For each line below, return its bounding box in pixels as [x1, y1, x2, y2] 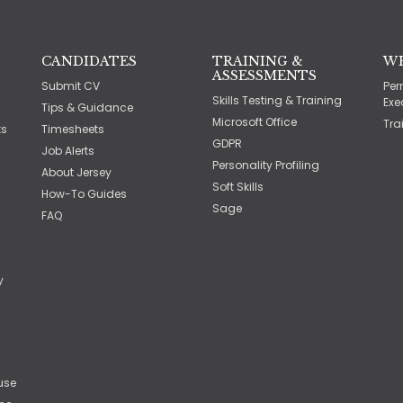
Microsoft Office [212, 114, 297, 130]
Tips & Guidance [41, 100, 133, 115]
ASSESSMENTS [212, 67, 317, 84]
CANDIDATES [41, 53, 137, 69]
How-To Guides [41, 186, 127, 201]
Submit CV [41, 78, 100, 94]
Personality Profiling [212, 157, 319, 173]
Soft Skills [212, 179, 264, 194]
